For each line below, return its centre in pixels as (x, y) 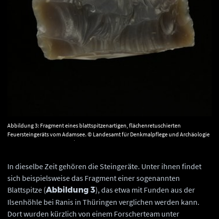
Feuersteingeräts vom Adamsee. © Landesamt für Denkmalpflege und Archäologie (109, 134)
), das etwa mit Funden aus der (145, 189)
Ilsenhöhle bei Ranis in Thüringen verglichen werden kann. (103, 202)
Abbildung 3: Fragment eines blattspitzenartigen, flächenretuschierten (94, 125)
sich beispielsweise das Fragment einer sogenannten (94, 178)
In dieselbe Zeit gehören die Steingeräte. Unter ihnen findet (104, 166)
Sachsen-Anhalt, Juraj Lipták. (44, 143)
